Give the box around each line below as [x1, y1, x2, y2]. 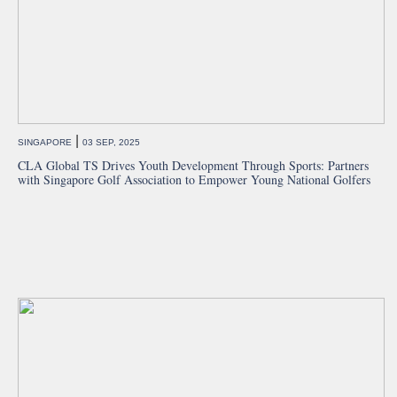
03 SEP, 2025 [82, 137, 140, 148]
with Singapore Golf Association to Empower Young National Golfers [18, 171, 370, 189]
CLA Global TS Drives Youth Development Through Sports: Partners [18, 157, 369, 175]
